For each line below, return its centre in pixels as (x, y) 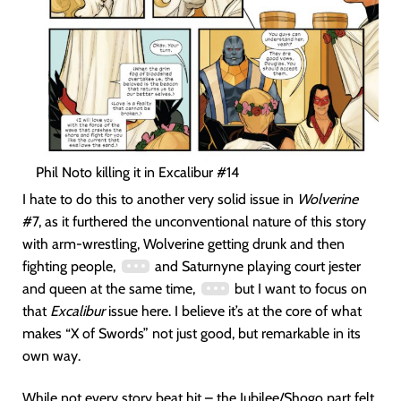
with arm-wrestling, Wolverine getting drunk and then (183, 244)
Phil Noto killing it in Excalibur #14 (137, 172)
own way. (51, 356)
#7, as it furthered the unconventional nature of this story (194, 222)
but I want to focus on (299, 289)
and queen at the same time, (111, 289)
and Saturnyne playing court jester (256, 266)
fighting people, (71, 266)
